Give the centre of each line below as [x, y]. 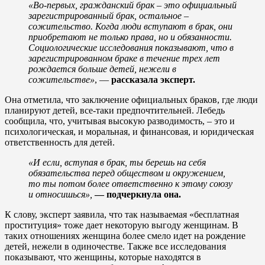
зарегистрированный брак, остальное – [109, 15]
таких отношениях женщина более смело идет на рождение [125, 235]
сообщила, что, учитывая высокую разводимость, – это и [120, 121]
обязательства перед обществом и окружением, [127, 173]
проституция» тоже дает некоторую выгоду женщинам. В [122, 225]
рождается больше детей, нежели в [102, 69]
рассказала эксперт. [152, 79]
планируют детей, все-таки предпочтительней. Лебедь [115, 110]
